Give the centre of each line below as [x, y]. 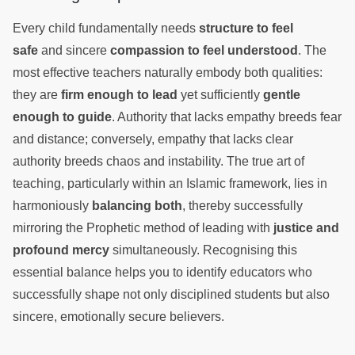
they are [37, 95]
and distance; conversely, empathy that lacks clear [153, 139]
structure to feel [246, 28]
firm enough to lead [119, 95]
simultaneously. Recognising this [203, 250]
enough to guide [62, 117]
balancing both [137, 206]
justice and [306, 228]
